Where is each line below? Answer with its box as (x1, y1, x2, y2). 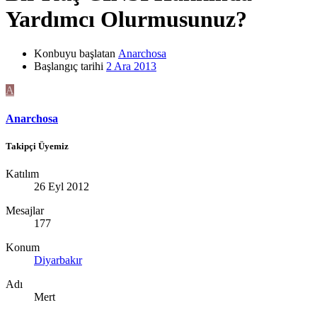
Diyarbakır (34, 254, 82, 267)
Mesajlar (6, 204, 44, 217)
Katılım (6, 168, 39, 180)
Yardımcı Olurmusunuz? (6, 6, 247, 32)
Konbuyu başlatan (34, 47, 115, 60)
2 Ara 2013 (106, 60, 156, 73)
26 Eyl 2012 (34, 180, 89, 193)
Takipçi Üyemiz (6, 140, 69, 151)
